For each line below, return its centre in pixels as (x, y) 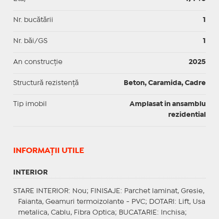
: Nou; (79, 191)
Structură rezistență (46, 83)
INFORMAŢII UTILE (48, 151)
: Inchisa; (172, 212)
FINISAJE (105, 191)
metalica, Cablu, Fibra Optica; (68, 212)
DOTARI (162, 202)
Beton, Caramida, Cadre (165, 83)
